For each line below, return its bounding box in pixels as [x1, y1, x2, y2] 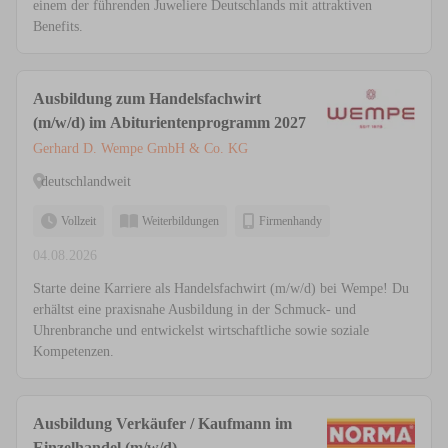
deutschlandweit [41, 173, 131, 189]
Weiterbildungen [142, 214, 219, 229]
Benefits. [33, 19, 83, 35]
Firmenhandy [259, 214, 322, 229]
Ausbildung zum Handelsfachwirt [33, 90, 261, 108]
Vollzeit [61, 214, 96, 229]
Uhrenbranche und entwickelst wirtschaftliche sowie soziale [33, 323, 369, 339]
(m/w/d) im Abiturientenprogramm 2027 [33, 114, 306, 132]
